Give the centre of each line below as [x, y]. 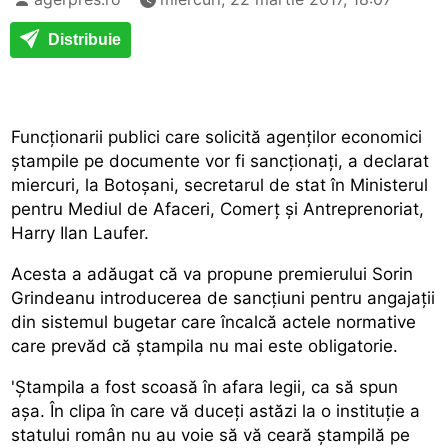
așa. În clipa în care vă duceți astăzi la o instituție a [216, 410]
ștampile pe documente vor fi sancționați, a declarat [220, 160]
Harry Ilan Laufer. [80, 232]
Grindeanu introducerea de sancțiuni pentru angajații [223, 297]
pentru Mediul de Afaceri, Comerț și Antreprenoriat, [218, 208]
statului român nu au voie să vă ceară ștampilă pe [211, 434]
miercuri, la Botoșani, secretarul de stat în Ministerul [220, 184]
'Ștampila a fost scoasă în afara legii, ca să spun [205, 386]
